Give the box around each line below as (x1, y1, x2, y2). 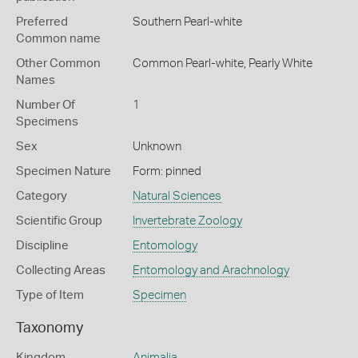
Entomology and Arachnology (132, 265, 289, 276)
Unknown (132, 141, 181, 153)
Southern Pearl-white (132, 16, 242, 28)
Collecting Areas (16, 265, 105, 276)
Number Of (16, 99, 75, 111)
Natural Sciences (132, 190, 221, 202)
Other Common (16, 58, 101, 70)
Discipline (16, 240, 69, 252)
